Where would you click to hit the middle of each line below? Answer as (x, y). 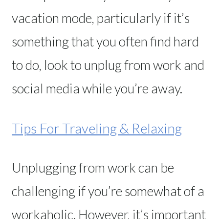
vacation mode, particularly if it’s (101, 18)
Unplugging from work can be (93, 167)
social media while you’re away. (97, 88)
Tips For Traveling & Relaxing (97, 128)
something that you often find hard (105, 41)
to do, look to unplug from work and (108, 65)
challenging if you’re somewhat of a (108, 191)
